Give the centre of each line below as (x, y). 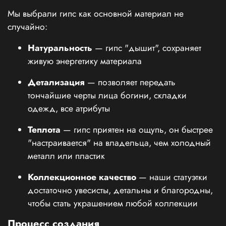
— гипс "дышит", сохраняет (147, 48)
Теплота (44, 130)
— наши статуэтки (172, 177)
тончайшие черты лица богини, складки (107, 96)
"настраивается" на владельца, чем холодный (119, 143)
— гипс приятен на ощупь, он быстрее (137, 130)
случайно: (27, 27)
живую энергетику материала (85, 61)
